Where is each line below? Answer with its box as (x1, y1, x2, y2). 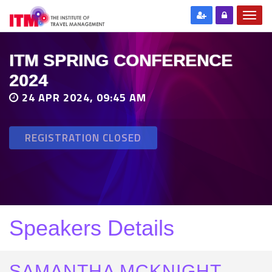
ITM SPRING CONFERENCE (9, 51, 233, 70)
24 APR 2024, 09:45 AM (19, 89, 146, 106)
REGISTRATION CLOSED (25, 130, 141, 146)
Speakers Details (9, 216, 174, 240)
